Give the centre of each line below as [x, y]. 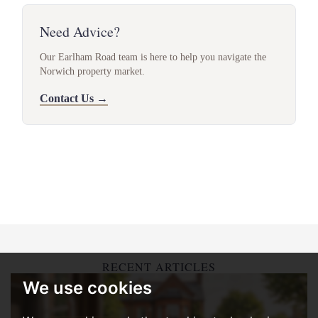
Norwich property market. [92, 72]
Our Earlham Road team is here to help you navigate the [153, 57]
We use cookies [87, 288]
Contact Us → [74, 99]
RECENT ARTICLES [159, 267]
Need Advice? [80, 32]
